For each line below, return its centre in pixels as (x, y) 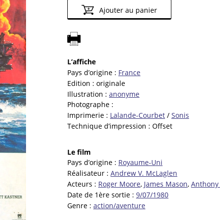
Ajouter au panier (127, 10)
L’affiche (82, 62)
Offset (162, 126)
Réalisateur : (89, 173)
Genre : (80, 205)
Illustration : (88, 94)
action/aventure (119, 205)
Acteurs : (83, 184)
